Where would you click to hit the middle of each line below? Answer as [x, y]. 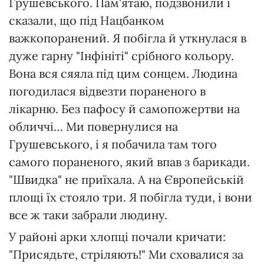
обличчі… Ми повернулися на [93, 126]
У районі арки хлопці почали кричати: [117, 236]
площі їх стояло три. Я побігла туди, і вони [131, 197]
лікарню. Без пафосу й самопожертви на [124, 108]
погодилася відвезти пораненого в [107, 91]
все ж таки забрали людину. [88, 214]
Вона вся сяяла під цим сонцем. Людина [123, 73]
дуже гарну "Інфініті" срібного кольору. [121, 55]
